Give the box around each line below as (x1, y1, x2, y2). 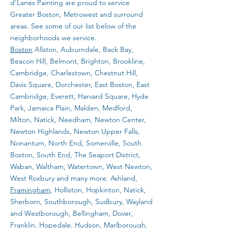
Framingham (10, 185, 50, 194)
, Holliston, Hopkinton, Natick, (50, 185, 146, 194)
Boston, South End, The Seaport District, (10, 150, 140, 159)
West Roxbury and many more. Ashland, (10, 174, 137, 183)
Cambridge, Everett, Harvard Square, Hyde (10, 92, 149, 101)
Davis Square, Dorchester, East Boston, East (10, 80, 150, 89)
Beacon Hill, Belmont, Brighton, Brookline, (10, 56, 145, 66)
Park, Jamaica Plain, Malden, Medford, (10, 103, 132, 112)
